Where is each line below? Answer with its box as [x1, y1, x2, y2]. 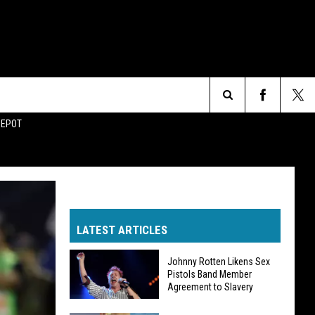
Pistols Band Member [167, 269, 252, 280]
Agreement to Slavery [167, 281, 253, 292]
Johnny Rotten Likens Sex [167, 256, 270, 267]
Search [226, 105, 263, 120]
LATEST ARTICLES [77, 223, 167, 237]
